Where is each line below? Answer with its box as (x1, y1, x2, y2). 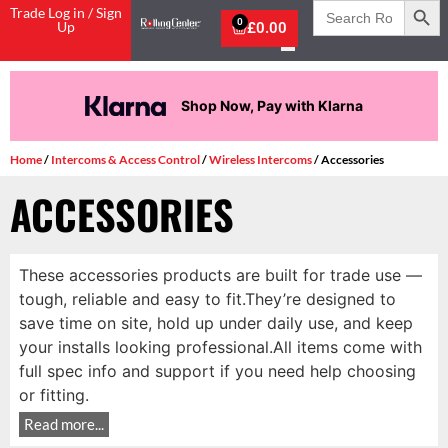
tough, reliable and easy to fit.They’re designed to (18, 289, 396, 309)
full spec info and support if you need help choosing (18, 361, 416, 381)
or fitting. (18, 385, 89, 405)
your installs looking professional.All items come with (18, 337, 422, 357)
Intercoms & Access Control (51, 151, 200, 167)
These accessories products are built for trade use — (18, 265, 422, 285)
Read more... (23, 415, 104, 433)
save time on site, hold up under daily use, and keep (18, 313, 413, 333)
